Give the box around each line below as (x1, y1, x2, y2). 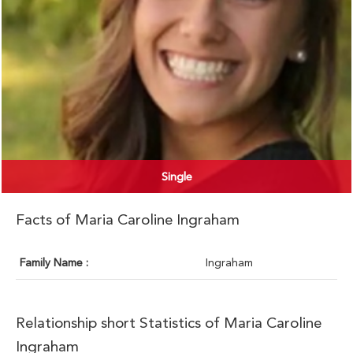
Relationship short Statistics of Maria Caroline (16, 314, 321, 333)
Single (161, 169, 192, 184)
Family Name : (20, 256, 88, 269)
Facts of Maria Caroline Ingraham (16, 210, 240, 229)
